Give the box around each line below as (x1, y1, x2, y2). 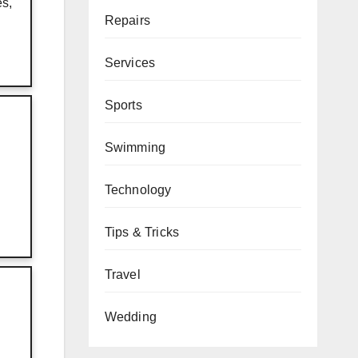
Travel (104, 267, 141, 281)
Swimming (104, 140, 166, 154)
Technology (104, 182, 172, 197)
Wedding (104, 309, 157, 324)
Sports (104, 97, 142, 112)
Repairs (104, 13, 150, 27)
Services (104, 55, 156, 70)
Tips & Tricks (104, 225, 180, 239)
